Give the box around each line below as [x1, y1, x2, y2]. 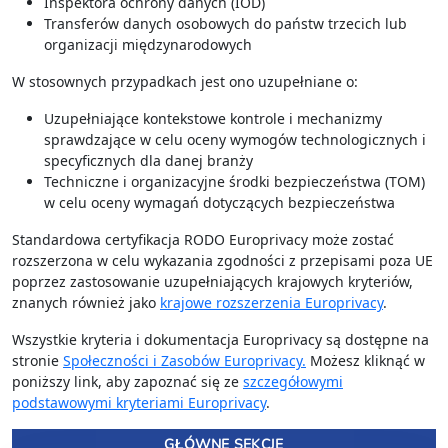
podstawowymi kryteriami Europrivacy [12, 393, 266, 413]
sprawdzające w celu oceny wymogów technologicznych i [44, 130, 426, 150]
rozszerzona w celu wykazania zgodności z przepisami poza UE [12, 251, 433, 271]
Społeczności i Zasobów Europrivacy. [63, 351, 306, 371]
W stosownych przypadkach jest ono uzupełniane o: [12, 72, 358, 92]
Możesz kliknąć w [306, 351, 425, 371]
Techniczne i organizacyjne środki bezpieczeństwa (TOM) [44, 172, 425, 192]
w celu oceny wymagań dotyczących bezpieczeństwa [44, 193, 395, 213]
